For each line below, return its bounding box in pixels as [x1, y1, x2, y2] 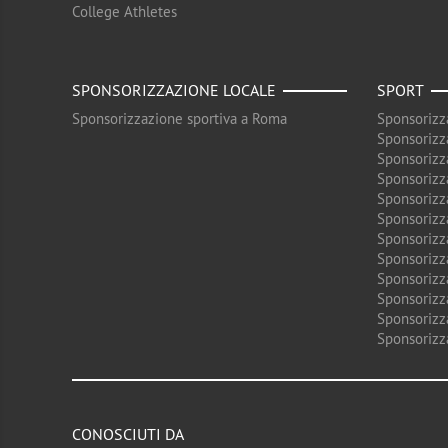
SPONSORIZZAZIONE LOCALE [72, 80, 276, 100]
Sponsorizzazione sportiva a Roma [72, 109, 287, 128]
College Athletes [72, 2, 177, 21]
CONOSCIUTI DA [72, 424, 184, 444]
